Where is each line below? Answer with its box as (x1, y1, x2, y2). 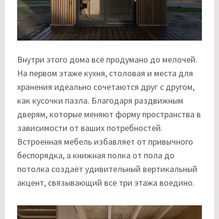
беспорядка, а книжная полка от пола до (17, 150, 175, 161)
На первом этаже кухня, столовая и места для (17, 67, 193, 79)
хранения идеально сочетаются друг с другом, (17, 81, 195, 93)
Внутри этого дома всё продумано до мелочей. (17, 54, 197, 66)
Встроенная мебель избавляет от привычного (17, 136, 193, 148)
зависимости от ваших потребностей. (17, 122, 163, 134)
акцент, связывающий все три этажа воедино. (17, 177, 195, 189)
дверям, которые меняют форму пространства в (17, 109, 201, 120)
